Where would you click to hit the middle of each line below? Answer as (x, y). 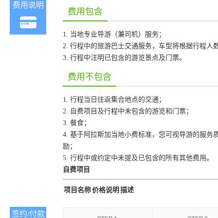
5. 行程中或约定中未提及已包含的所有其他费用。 (138, 158)
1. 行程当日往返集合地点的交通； (114, 100)
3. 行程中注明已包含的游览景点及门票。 (124, 58)
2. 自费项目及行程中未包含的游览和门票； (128, 111)
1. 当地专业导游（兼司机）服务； (114, 34)
